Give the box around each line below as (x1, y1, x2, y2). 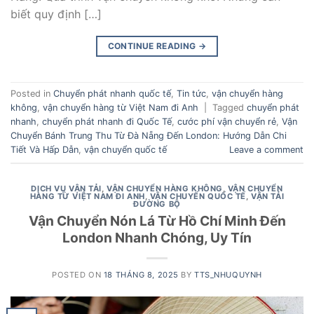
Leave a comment (229, 144, 303, 156)
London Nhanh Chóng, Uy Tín (62, 228, 252, 246)
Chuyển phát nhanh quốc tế (53, 88, 171, 100)
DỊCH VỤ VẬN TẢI (31, 183, 102, 193)
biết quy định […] (11, 6, 102, 21)
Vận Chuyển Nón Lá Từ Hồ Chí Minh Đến (28, 212, 286, 229)
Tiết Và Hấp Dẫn (11, 144, 78, 156)
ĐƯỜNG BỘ (133, 198, 181, 209)
